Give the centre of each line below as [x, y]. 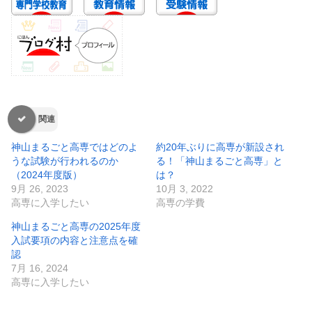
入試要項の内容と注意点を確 [75, 240]
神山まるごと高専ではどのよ [75, 147]
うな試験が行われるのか [65, 161]
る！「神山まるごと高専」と [219, 161]
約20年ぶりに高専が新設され [220, 147]
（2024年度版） [47, 174]
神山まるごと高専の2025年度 [76, 226]
